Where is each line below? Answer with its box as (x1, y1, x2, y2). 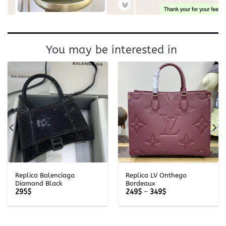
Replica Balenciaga (15, 171, 75, 179)
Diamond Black (15, 179, 63, 187)
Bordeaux (125, 179, 155, 187)
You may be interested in (45, 43, 181, 57)
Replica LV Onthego (125, 171, 187, 179)
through (165, 208, 192, 217)
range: (165, 194, 187, 203)
